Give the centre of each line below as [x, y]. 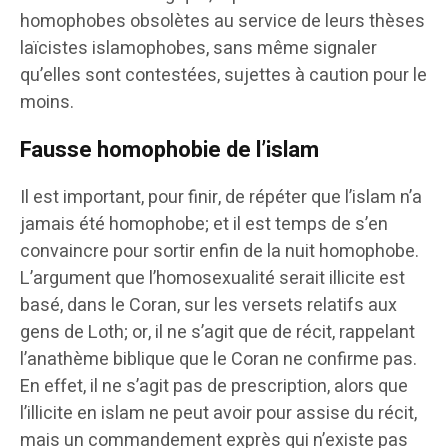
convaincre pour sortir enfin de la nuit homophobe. [219, 252]
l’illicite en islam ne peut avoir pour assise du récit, [218, 414]
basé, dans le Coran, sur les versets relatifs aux [208, 306]
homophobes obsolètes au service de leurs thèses [222, 22]
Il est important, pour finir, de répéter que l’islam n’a [221, 198]
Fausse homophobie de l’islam [169, 150]
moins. [47, 103]
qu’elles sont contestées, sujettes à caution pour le [223, 76]
